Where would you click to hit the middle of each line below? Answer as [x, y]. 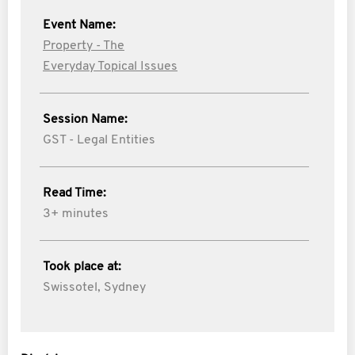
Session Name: [85, 120]
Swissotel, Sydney [94, 288]
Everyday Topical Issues [110, 67]
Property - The [84, 46]
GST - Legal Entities [99, 140]
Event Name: [79, 25]
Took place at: [82, 267]
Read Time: [74, 193]
